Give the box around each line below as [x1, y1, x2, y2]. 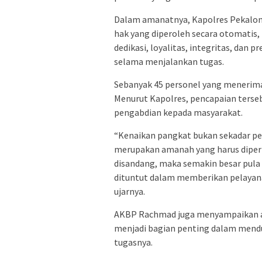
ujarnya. [114, 185, 145, 197]
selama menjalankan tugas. [114, 55, 224, 67]
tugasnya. [114, 236, 153, 248]
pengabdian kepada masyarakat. [114, 106, 243, 118]
